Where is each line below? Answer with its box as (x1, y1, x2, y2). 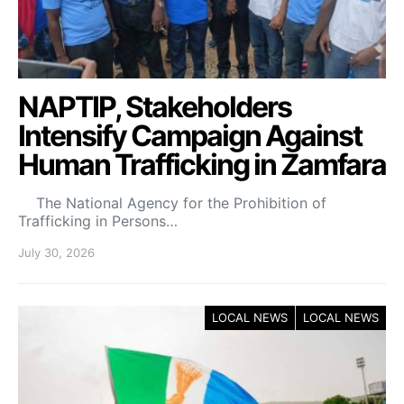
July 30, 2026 (18, 245, 95, 260)
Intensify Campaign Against (18, 118, 362, 153)
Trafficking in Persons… (18, 212, 178, 230)
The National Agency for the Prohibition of (18, 194, 326, 212)
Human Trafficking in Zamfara (18, 147, 386, 182)
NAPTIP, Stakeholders (18, 89, 291, 124)
